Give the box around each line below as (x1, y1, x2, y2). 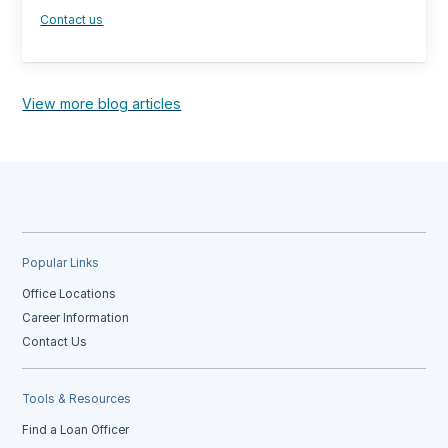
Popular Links (22, 255, 100, 270)
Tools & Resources (22, 391, 132, 406)
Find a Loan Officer (22, 422, 130, 437)
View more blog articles (22, 95, 182, 113)
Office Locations (22, 286, 117, 301)
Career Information (22, 310, 130, 325)
